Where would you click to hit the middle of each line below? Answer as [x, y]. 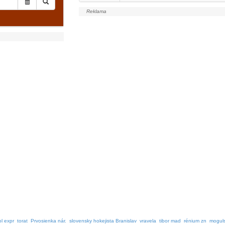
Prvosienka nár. [48, 221]
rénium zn [195, 221]
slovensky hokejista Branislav [103, 221]
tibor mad [170, 221]
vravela [148, 221]
